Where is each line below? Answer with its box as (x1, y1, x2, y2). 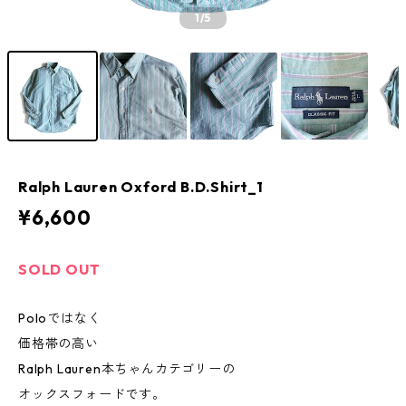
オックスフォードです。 (18, 386, 166, 402)
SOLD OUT (18, 260, 101, 278)
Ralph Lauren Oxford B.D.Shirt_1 (18, 178, 264, 196)
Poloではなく (18, 310, 101, 326)
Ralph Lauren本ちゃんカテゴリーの (18, 361, 236, 377)
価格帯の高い (18, 335, 99, 352)
